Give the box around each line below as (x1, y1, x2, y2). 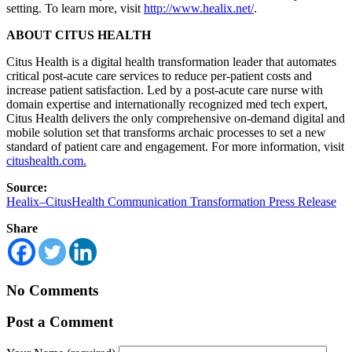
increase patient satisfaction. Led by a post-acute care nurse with (6, 82, 323, 97)
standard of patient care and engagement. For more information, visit (6, 139, 344, 153)
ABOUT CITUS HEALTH (6, 27, 151, 42)
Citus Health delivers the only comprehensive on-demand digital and (6, 111, 345, 125)
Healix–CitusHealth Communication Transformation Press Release (6, 194, 336, 208)
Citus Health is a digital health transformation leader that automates (6, 54, 336, 68)
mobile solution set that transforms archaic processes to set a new (6, 125, 326, 139)
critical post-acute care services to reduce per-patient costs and (6, 68, 312, 82)
